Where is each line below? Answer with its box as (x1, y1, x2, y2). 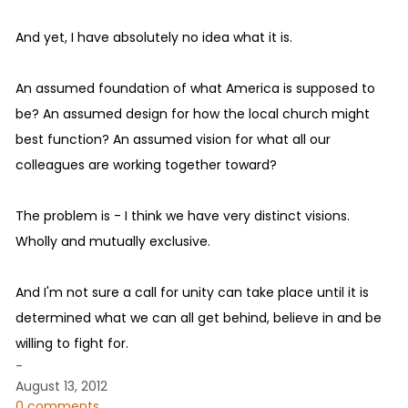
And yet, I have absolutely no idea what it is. (15, 27, 292, 46)
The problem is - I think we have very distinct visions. (15, 206, 350, 225)
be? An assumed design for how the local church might (15, 104, 370, 123)
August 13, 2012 (15, 376, 107, 395)
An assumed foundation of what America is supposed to (15, 78, 375, 97)
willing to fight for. (15, 333, 128, 352)
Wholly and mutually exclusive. (15, 231, 210, 250)
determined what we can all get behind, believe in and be (15, 308, 382, 327)
